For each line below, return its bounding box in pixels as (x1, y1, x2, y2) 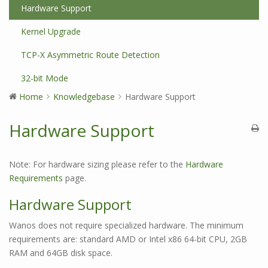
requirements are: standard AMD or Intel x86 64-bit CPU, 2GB (9, 233, 247, 245)
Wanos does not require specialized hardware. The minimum (9, 220, 243, 231)
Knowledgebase (53, 91, 115, 102)
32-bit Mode (21, 72, 68, 84)
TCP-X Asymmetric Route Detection (21, 49, 160, 60)
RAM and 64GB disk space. (9, 247, 112, 258)
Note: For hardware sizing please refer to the (9, 159, 185, 170)
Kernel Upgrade (21, 26, 81, 37)
